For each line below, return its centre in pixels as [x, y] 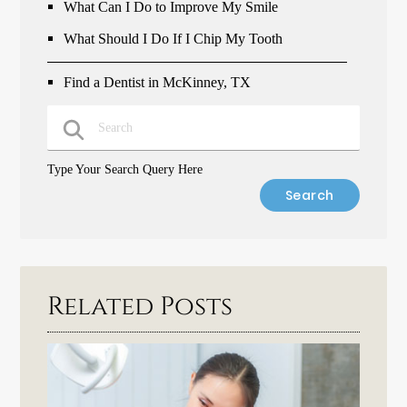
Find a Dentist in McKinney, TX [158, 82]
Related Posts [140, 306]
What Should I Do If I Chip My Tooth [174, 38]
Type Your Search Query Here [125, 169]
